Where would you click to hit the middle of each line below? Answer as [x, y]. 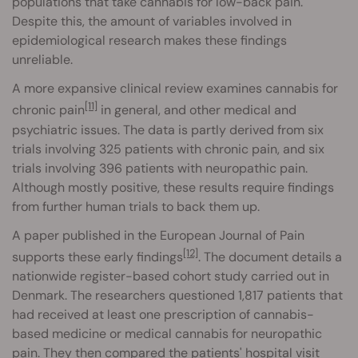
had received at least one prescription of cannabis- [163, 314]
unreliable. [42, 60]
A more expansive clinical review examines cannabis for [175, 89]
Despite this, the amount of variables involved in [152, 22]
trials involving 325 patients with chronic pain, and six [168, 149]
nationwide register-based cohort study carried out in [171, 276]
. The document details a [270, 257]
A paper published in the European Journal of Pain [158, 235]
